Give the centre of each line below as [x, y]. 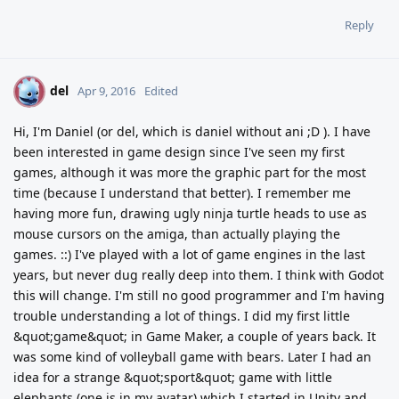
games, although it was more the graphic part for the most [190, 173]
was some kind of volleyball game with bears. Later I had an [192, 357]
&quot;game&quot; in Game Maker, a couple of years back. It [195, 337]
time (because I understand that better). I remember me [182, 193]
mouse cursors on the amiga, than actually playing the [177, 234]
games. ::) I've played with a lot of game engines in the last [189, 255]
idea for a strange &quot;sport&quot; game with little [173, 378]
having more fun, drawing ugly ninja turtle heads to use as [190, 214]
